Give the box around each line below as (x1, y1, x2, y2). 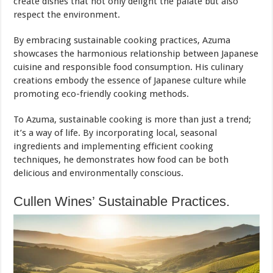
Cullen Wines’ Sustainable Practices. (13, 193, 230, 209)
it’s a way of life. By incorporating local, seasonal (13, 127, 218, 138)
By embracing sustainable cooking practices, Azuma (13, 34, 231, 46)
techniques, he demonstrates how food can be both (13, 154, 229, 165)
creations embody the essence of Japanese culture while (13, 74, 247, 86)
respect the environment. (13, 9, 121, 20)
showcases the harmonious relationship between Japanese (13, 48, 259, 59)
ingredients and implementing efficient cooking (13, 140, 214, 152)
